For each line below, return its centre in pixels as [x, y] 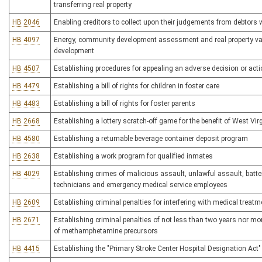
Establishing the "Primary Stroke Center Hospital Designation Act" [157, 249]
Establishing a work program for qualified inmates [133, 156]
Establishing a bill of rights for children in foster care [137, 86]
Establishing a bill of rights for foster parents [125, 104]
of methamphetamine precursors [106, 231]
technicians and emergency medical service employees [141, 185]
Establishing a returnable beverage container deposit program [151, 139]
